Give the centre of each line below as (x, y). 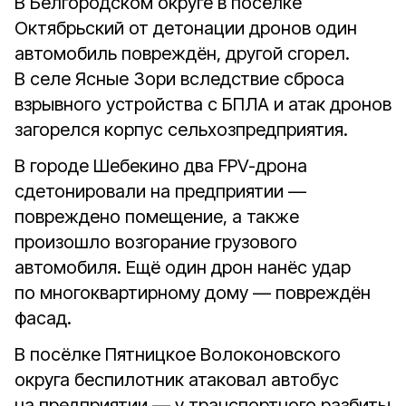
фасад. (43, 318)
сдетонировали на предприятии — (160, 191)
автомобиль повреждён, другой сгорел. (182, 53)
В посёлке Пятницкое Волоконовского (178, 354)
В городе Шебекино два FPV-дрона (161, 166)
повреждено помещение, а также (157, 217)
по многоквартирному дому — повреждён (193, 293)
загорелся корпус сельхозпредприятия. (181, 130)
